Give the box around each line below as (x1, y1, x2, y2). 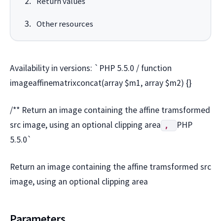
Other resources (36, 19, 93, 30)
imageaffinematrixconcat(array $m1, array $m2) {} (10, 77, 191, 89)
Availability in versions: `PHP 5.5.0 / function (10, 63, 172, 74)
